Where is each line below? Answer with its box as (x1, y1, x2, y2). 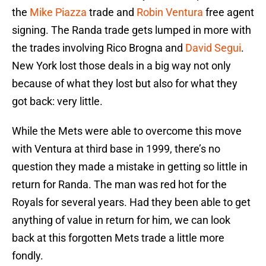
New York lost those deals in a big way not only (12, 59, 231, 72)
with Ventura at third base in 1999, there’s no (12, 142, 220, 156)
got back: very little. (12, 95, 103, 108)
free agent (203, 6, 254, 19)
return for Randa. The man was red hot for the (12, 178, 227, 191)
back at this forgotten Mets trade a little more (12, 232, 224, 245)
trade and (87, 6, 137, 19)
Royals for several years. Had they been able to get (12, 196, 251, 209)
